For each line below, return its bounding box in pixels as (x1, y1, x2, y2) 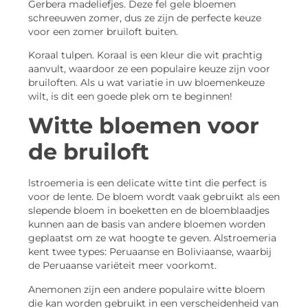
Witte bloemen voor (28, 112, 259, 140)
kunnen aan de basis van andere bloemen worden (28, 219, 265, 230)
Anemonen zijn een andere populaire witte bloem (28, 283, 265, 295)
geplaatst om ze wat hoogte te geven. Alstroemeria (28, 232, 276, 244)
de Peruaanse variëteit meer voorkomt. (28, 260, 217, 272)
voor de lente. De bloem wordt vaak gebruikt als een (28, 191, 280, 203)
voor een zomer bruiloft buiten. (28, 25, 178, 37)
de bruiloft (28, 138, 149, 166)
